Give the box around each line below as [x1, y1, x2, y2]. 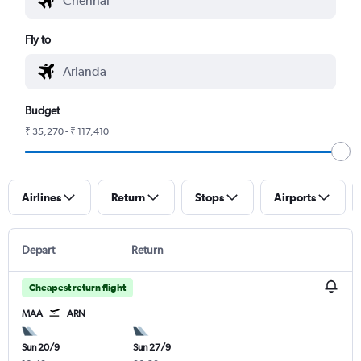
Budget [25, 103, 60, 117]
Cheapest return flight [29, 281, 126, 293]
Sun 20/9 [22, 341, 60, 353]
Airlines [22, 190, 61, 204]
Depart [22, 243, 55, 256]
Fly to [25, 32, 52, 46]
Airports [274, 190, 316, 204]
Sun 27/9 [132, 341, 171, 353]
